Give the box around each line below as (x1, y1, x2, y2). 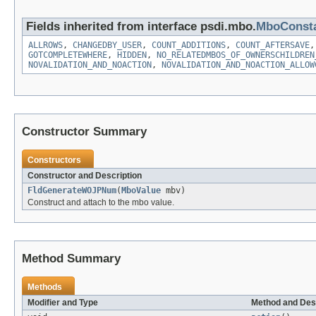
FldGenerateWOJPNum (28, 186, 116, 196)
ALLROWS (28, 40, 63, 51)
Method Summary (22, 252, 121, 266)
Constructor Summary (22, 125, 147, 139)
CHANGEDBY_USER (73, 40, 142, 51)
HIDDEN (117, 50, 147, 61)
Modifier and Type (28, 298, 98, 308)
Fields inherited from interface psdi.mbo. (26, 20, 256, 34)
